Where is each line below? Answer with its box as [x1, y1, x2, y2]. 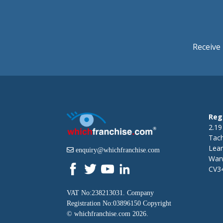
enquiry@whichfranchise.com [76, 146, 160, 153]
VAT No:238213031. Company [67, 189, 154, 196]
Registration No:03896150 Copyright [67, 199, 171, 207]
